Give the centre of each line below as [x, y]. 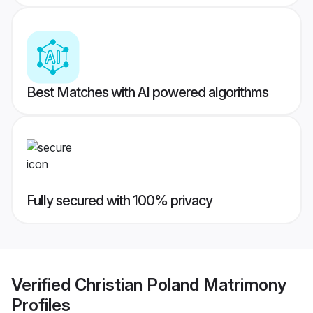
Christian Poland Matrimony [181, 284]
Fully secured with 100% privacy [119, 201]
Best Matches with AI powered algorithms [147, 93]
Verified [43, 284]
